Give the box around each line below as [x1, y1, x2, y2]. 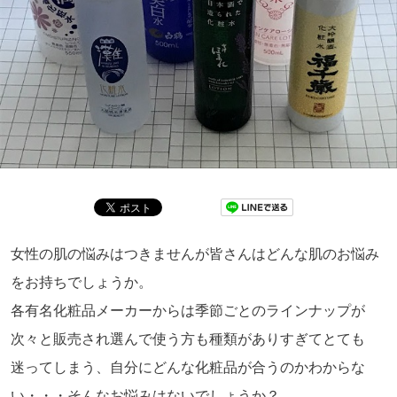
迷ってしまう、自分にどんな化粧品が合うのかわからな [11, 360, 365, 376]
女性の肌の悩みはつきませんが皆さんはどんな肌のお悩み [11, 246, 379, 262]
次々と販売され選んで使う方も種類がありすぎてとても [11, 331, 365, 347]
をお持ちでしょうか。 [11, 275, 152, 291]
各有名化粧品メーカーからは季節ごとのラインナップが [11, 303, 365, 319]
